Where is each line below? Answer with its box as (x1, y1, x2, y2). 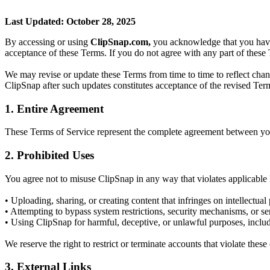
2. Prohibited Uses (5, 149, 94, 162)
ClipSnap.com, (90, 36, 151, 47)
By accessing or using (5, 36, 90, 47)
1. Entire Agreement (5, 102, 104, 115)
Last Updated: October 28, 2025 (5, 16, 136, 27)
